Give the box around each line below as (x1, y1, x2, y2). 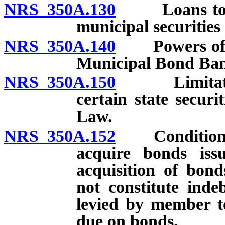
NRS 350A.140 (4, 36, 116, 55)
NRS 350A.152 (4, 127, 116, 146)
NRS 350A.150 (4, 73, 116, 92)
